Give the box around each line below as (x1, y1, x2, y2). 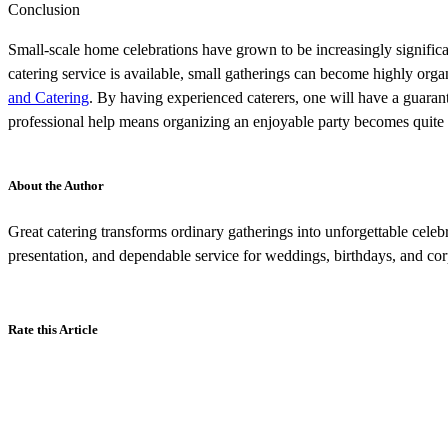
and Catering (8, 89, 89, 107)
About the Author (8, 178, 104, 194)
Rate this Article (8, 322, 98, 338)
